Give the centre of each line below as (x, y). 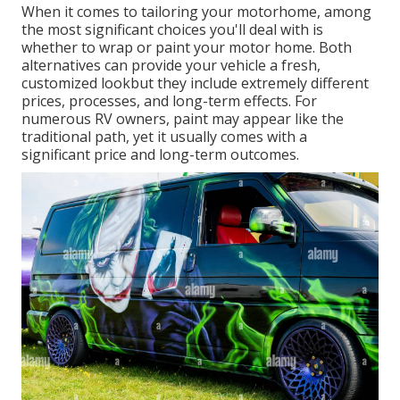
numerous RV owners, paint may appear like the (183, 119)
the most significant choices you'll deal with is (172, 30)
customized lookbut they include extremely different (195, 83)
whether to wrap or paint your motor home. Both (187, 48)
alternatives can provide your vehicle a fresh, (171, 66)
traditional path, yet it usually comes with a (164, 137)
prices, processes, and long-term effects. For (169, 101)
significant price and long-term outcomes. (160, 155)
